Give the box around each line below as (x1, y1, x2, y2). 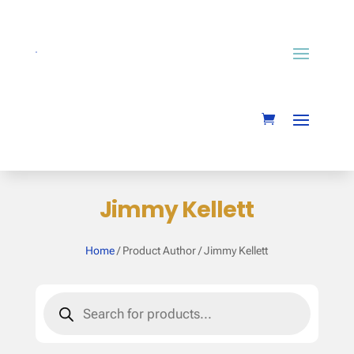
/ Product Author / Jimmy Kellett (115, 244, 269, 257)
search (42, 304, 85, 321)
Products (42, 290, 99, 307)
